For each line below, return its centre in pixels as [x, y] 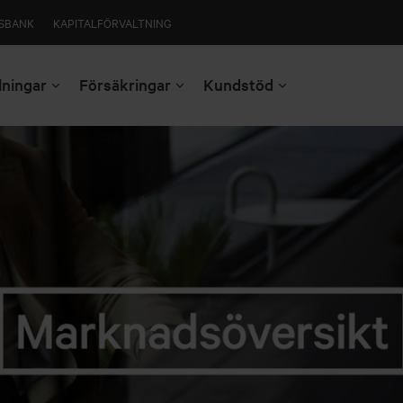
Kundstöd [238, 84]
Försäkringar [125, 84]
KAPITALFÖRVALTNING [112, 22]
